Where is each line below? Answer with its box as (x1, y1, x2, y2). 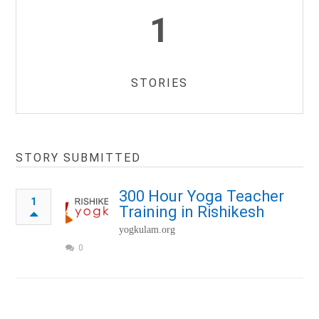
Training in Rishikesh (119, 203, 265, 221)
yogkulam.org (119, 224, 176, 236)
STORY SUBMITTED (16, 151, 142, 165)
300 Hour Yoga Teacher (119, 187, 285, 206)
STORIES (131, 76, 188, 90)
